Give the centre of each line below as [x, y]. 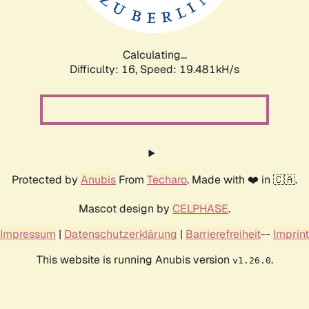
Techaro [167, 179]
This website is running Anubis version [134, 259]
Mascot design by [126, 208]
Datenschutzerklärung [121, 234]
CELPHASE [200, 208]
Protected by [46, 179]
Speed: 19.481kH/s [190, 69]
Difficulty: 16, [105, 69]
